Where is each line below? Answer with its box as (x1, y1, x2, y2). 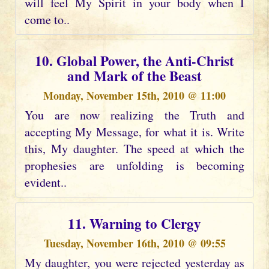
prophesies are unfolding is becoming (25, 157, 244, 174)
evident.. (25, 174, 67, 190)
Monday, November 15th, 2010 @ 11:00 (43, 88, 226, 103)
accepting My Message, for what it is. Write (25, 124, 244, 140)
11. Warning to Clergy (68, 213, 201, 234)
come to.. (25, 11, 70, 28)
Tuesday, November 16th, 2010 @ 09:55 (43, 235, 226, 251)
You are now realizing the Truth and (25, 107, 244, 123)
